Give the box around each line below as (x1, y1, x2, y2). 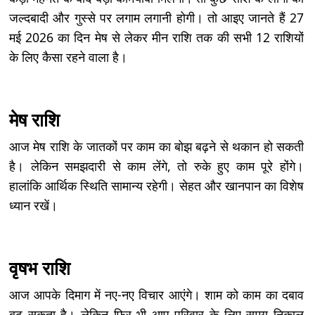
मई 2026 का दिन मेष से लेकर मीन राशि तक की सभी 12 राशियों (9, 29, 304, 46)
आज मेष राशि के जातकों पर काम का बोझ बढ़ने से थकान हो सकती (9, 138, 304, 155)
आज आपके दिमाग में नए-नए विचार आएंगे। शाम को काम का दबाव (9, 286, 304, 304)
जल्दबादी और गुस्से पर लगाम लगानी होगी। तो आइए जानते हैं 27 (9, 9, 304, 27)
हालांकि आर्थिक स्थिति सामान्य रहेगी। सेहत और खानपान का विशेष (9, 177, 304, 195)
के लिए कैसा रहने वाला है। (9, 49, 127, 66)
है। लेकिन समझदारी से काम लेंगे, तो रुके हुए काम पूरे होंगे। (9, 157, 304, 175)
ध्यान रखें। (9, 197, 58, 214)
